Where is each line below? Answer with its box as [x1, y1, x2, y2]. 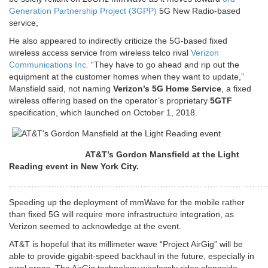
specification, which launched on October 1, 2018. [9, 108, 197, 118]
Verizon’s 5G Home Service [113, 84, 221, 94]
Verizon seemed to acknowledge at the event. [9, 221, 181, 232]
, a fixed [221, 84, 251, 94]
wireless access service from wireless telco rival [9, 48, 191, 58]
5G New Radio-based [157, 6, 240, 16]
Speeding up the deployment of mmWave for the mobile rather [9, 197, 245, 208]
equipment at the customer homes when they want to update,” [9, 72, 244, 82]
